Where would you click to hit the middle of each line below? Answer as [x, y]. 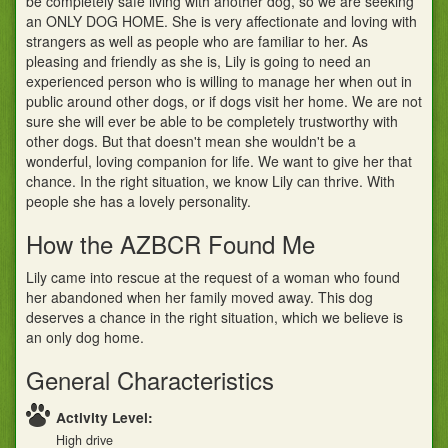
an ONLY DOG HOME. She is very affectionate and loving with [221, 21]
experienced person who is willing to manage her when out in [219, 81]
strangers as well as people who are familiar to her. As [197, 41]
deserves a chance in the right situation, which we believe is [214, 317]
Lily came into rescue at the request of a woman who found [213, 277]
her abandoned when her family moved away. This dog [199, 297]
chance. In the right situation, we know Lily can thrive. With [210, 181]
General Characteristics [150, 380]
